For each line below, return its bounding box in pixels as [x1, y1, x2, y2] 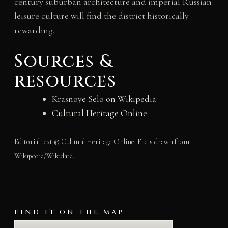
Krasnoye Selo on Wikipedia [51, 93, 156, 104]
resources [14, 69, 117, 93]
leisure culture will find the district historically [14, 10, 189, 22]
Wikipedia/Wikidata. [14, 151, 74, 160]
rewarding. [14, 24, 54, 36]
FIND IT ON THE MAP [14, 207, 125, 217]
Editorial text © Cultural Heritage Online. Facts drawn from [14, 137, 189, 146]
